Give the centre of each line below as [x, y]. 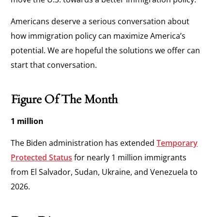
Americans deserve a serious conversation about [100, 22]
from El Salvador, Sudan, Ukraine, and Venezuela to [104, 172]
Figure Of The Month [66, 99]
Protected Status [42, 158]
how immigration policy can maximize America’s [98, 36]
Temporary [177, 143]
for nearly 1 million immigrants [130, 158]
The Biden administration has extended [84, 143]
